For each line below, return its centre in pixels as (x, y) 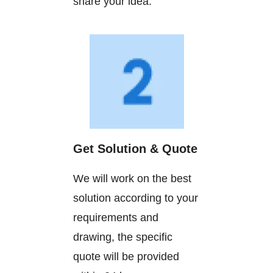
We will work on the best (132, 179)
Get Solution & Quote (135, 149)
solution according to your (136, 198)
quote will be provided (126, 257)
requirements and (116, 218)
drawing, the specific (123, 237)
